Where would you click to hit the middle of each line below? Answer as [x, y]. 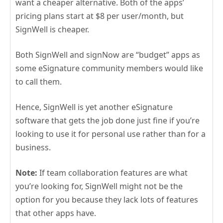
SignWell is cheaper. [52, 29]
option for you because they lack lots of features [107, 199]
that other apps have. [56, 213]
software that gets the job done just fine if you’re [108, 120]
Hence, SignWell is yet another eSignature [94, 107]
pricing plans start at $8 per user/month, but [100, 16]
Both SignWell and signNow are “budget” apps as [108, 55]
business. [33, 147]
